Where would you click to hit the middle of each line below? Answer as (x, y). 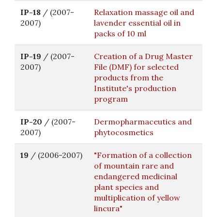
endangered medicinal (136, 176)
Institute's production (135, 88)
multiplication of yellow (137, 198)
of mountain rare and (134, 166)
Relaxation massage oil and (144, 12)
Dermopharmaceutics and (143, 122)
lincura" (108, 208)
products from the (129, 77)
